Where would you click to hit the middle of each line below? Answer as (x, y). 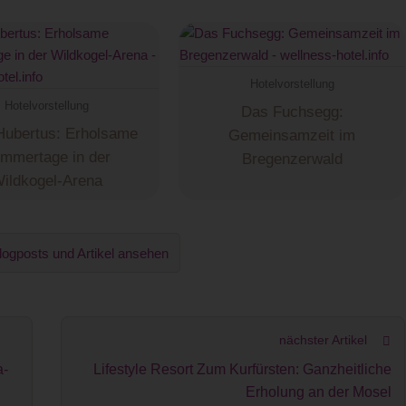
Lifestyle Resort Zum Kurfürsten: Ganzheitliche (243, 370)
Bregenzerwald (292, 159)
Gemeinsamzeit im (292, 136)
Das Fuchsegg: (292, 112)
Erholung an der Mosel (319, 392)
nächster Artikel (325, 340)
